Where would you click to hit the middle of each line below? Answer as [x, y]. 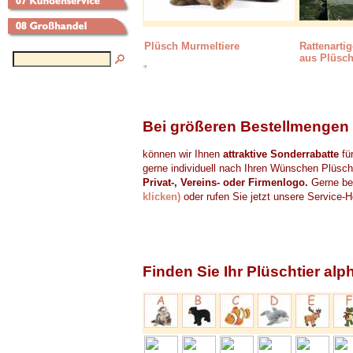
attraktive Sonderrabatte [281, 154]
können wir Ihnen [183, 154]
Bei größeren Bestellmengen [246, 126]
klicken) [162, 197]
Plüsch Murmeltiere [192, 46]
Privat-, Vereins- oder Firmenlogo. [225, 182]
